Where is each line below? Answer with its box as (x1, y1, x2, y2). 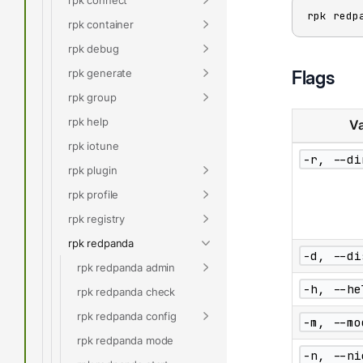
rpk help (68, 114, 109, 128)
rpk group (68, 90, 117, 104)
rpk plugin (68, 163, 117, 177)
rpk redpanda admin (77, 260, 176, 274)
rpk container (68, 17, 134, 31)
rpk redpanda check (77, 284, 176, 298)
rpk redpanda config (77, 309, 177, 322)
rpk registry (68, 211, 126, 225)
